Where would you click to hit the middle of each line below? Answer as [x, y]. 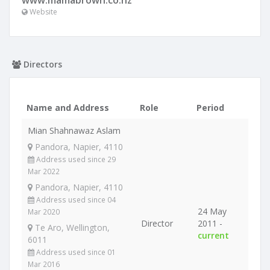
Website [42, 12]
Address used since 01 [75, 252]
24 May [212, 211]
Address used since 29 [75, 159]
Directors [42, 64]
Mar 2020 [44, 212]
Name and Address [68, 108]
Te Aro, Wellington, [71, 228]
